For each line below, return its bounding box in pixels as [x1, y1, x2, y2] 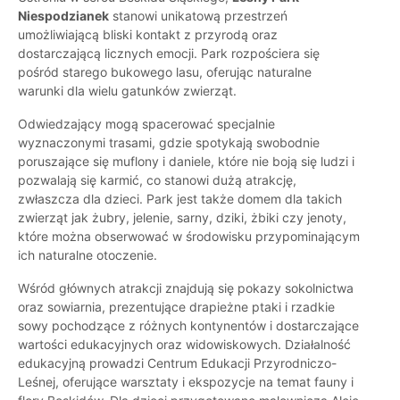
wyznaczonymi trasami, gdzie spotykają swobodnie [18, 135, 320, 151]
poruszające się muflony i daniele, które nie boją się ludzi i [18, 154, 354, 170]
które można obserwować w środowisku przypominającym [18, 229, 360, 245]
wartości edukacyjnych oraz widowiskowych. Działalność [18, 337, 351, 353]
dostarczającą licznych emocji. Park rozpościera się [18, 46, 320, 62]
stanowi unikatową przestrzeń [109, 8, 287, 24]
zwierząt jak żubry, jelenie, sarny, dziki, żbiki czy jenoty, [18, 210, 346, 226]
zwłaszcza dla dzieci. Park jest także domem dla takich [18, 191, 342, 207]
